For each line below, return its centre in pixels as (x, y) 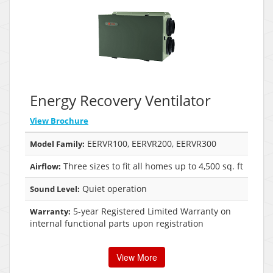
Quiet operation (113, 188)
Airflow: (45, 166)
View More (136, 257)
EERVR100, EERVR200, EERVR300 (151, 143)
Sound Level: (55, 189)
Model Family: (57, 144)
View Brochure (59, 120)
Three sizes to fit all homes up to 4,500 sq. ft (152, 166)
